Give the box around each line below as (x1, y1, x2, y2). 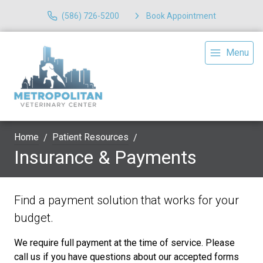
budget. (14, 211, 53, 225)
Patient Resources (52, 131, 129, 143)
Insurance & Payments (14, 146, 197, 168)
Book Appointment (146, 11, 216, 21)
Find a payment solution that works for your (14, 193, 239, 207)
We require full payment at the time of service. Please (14, 237, 235, 248)
